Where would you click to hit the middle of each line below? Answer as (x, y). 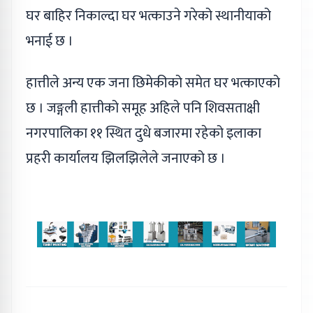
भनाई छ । (50, 41)
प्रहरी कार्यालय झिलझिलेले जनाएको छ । (126, 158)
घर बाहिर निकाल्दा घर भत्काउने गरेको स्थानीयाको (148, 16)
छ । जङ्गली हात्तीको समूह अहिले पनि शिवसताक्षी (143, 108)
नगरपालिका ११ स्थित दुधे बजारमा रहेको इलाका (144, 133)
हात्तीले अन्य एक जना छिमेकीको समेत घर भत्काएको (153, 83)
